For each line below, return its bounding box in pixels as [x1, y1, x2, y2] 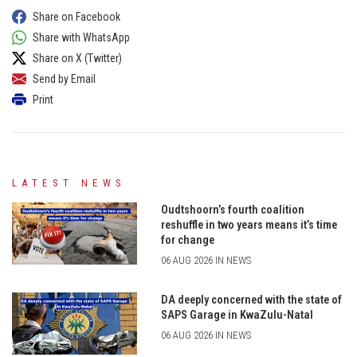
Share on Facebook [33, 10, 120, 23]
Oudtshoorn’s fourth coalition [160, 202, 304, 217]
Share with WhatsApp [33, 30, 130, 44]
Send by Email [33, 72, 96, 85]
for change [160, 233, 214, 247]
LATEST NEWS [12, 176, 127, 189]
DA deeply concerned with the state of [160, 292, 342, 307]
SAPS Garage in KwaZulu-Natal [160, 308, 313, 322]
